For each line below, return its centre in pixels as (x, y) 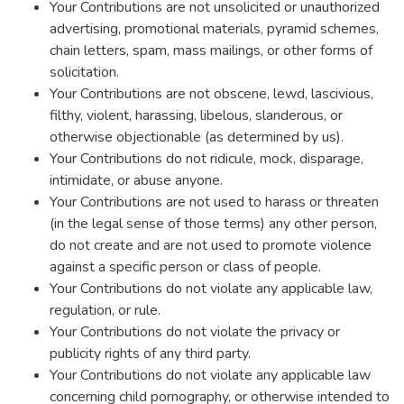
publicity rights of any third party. (150, 353)
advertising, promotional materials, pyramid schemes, (214, 29)
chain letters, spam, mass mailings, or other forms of (211, 50)
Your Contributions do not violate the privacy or (195, 332)
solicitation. (84, 72)
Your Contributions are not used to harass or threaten (214, 202)
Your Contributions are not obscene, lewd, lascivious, (211, 94)
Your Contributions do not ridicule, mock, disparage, (207, 159)
